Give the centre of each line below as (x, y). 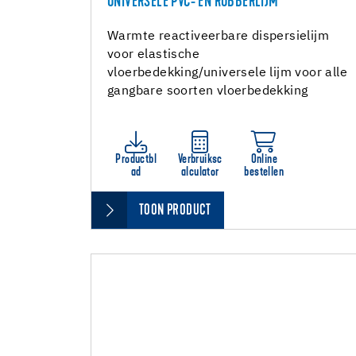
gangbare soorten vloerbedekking (208, 91)
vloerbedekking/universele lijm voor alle (227, 73)
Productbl (136, 160)
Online (264, 160)
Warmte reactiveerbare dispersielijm (218, 37)
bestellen (264, 172)
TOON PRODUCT (175, 211)
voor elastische (154, 55)
